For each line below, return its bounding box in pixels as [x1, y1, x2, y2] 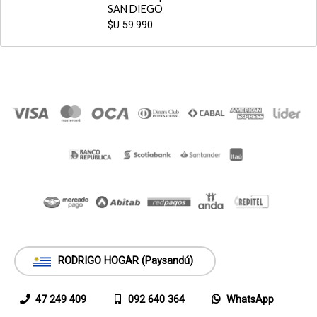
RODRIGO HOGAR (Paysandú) [58, 255, 193, 267]
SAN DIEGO [107, 3, 163, 15]
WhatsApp [226, 294, 274, 306]
